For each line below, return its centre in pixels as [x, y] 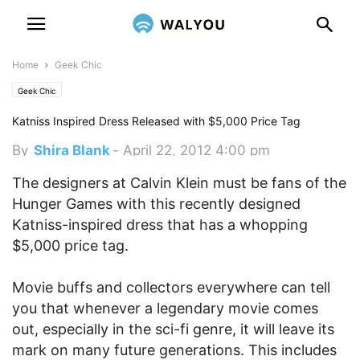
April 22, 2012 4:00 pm [196, 150]
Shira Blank [72, 150]
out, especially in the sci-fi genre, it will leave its [173, 329]
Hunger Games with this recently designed [156, 204]
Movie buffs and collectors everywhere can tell [171, 287]
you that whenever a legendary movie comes [165, 308]
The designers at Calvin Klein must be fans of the [179, 183]
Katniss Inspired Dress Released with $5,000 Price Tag [156, 121]
